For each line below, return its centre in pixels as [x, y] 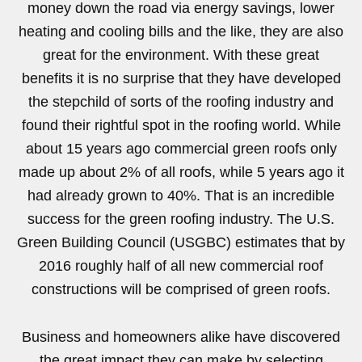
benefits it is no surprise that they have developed [181, 79]
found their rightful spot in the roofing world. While [181, 126]
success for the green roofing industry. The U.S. [181, 219]
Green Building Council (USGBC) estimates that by [181, 243]
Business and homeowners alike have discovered [181, 337]
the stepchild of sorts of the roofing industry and [181, 102]
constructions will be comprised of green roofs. [181, 290]
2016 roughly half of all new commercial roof [181, 266]
